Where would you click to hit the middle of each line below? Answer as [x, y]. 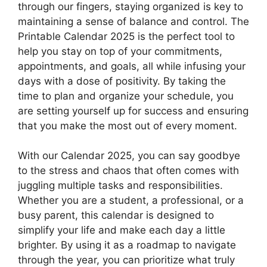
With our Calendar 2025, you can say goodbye [129, 156]
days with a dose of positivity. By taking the [122, 81]
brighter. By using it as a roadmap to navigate [127, 245]
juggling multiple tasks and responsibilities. [120, 186]
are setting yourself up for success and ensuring [133, 111]
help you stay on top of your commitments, [120, 51]
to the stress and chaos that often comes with [128, 171]
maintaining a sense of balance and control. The [133, 21]
